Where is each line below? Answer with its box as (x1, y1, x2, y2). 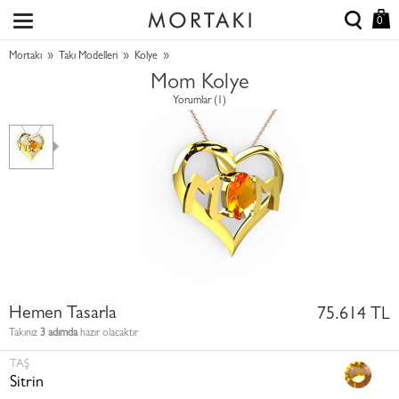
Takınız (9, 329, 40, 339)
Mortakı (9, 52, 42, 62)
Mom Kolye (150, 74, 249, 95)
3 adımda (40, 329, 77, 339)
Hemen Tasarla (9, 305, 117, 323)
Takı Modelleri (59, 52, 118, 62)
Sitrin (10, 376, 44, 392)
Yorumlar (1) (173, 96, 226, 107)
